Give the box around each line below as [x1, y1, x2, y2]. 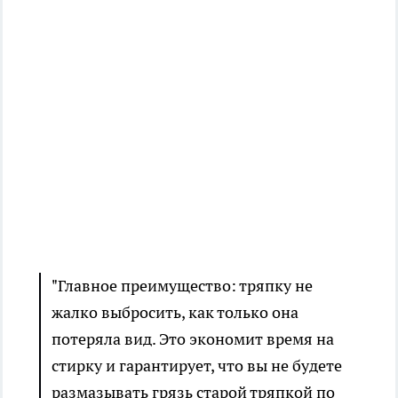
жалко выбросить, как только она [52, 302, 298, 323]
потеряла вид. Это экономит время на [52, 329, 334, 350]
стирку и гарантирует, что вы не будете [52, 355, 342, 377]
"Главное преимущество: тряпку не [52, 275, 313, 297]
